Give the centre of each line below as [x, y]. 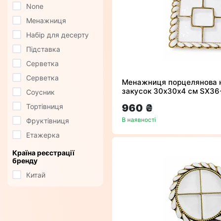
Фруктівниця [48, 121]
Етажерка [43, 135]
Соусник [40, 92]
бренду [25, 161]
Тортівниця [45, 107]
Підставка [43, 49]
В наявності [139, 120]
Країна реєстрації [43, 153]
